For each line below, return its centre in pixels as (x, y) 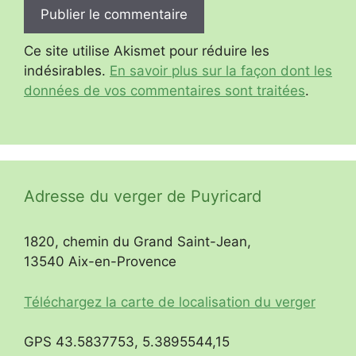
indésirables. (67, 70)
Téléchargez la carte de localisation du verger (170, 302)
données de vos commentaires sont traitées (164, 90)
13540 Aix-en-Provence (100, 262)
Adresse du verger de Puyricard (143, 197)
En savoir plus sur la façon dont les (221, 70)
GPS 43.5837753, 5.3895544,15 (127, 342)
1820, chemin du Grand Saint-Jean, (137, 242)
